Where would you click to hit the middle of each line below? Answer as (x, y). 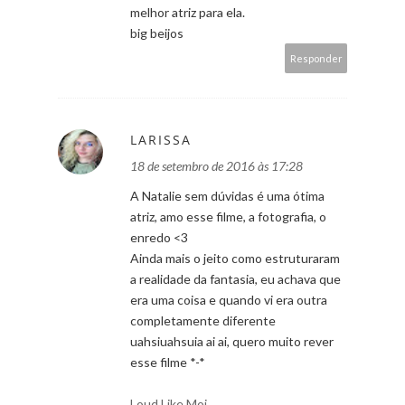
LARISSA (161, 139)
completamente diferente (203, 320)
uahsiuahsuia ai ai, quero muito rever (232, 341)
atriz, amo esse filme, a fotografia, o (228, 216)
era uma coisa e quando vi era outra (229, 299)
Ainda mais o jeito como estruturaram (235, 258)
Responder (316, 58)
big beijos (157, 33)
